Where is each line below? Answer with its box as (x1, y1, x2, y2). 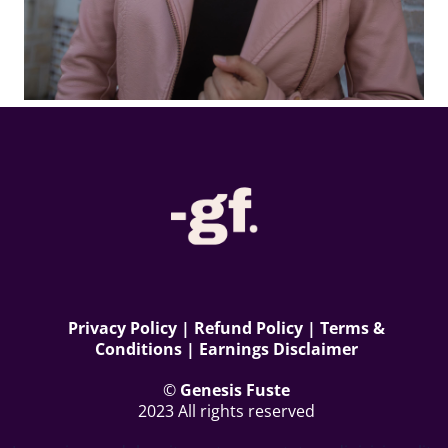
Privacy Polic (68, 317, 168, 339)
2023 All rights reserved (138, 400, 315, 422)
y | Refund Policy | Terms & (168, 317, 385, 339)
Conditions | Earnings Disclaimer (95, 338, 358, 360)
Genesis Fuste (180, 379, 290, 401)
